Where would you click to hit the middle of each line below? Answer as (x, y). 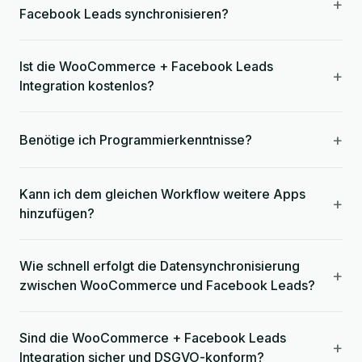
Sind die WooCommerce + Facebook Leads (153, 338)
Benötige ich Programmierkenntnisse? (136, 140)
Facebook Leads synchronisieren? (124, 14)
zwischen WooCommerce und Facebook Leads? (167, 285)
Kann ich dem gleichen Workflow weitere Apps (162, 194)
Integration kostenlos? (87, 86)
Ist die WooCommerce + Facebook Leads (146, 66)
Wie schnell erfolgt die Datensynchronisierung (160, 266)
